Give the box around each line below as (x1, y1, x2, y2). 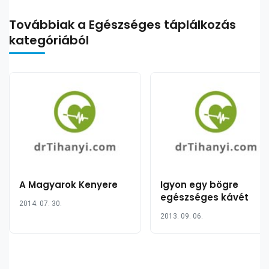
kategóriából (9, 32, 89, 49)
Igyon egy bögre (160, 178, 238, 191)
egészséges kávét (160, 191, 249, 204)
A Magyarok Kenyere (19, 178, 118, 191)
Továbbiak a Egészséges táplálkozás (9, 16, 236, 33)
